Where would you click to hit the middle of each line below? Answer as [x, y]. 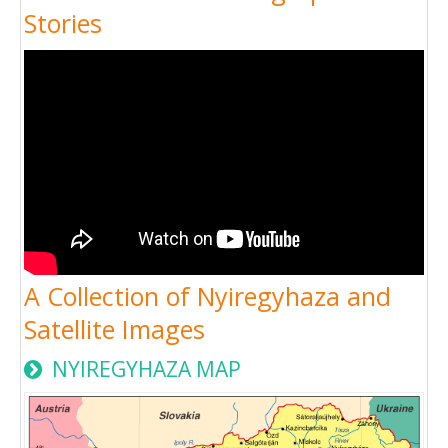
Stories [63, 23]
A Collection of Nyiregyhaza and [207, 296]
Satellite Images [114, 329]
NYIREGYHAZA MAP [144, 369]
